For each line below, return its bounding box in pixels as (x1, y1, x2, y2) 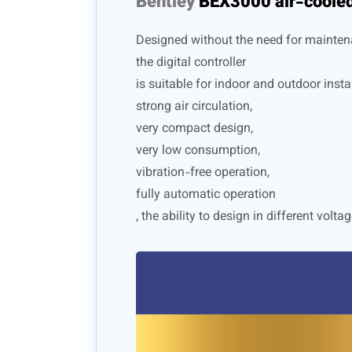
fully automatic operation (136, 185, 276, 206)
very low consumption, (136, 141, 260, 162)
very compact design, (136, 119, 253, 140)
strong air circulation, (136, 97, 252, 118)
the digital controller (136, 53, 246, 74)
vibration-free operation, (136, 163, 269, 184)
